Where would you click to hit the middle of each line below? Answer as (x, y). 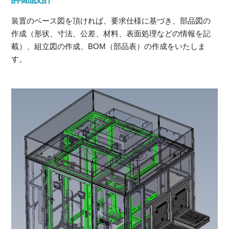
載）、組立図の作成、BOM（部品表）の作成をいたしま (109, 47)
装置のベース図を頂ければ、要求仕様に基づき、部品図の (111, 21)
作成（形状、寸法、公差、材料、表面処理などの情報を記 (111, 34)
